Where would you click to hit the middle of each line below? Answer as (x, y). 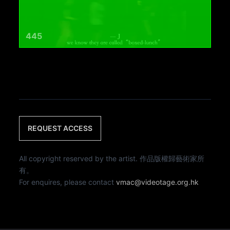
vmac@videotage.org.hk (158, 182)
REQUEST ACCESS (60, 128)
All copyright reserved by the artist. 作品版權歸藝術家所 (112, 159)
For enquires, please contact (68, 182)
